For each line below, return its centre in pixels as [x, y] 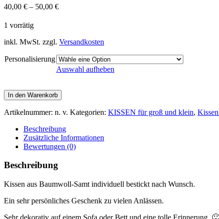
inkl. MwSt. [22, 42]
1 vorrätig [19, 25]
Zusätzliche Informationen [64, 137]
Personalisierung [30, 59]
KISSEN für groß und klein [151, 112]
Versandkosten [82, 42]
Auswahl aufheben [85, 69]
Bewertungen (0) [50, 146]
